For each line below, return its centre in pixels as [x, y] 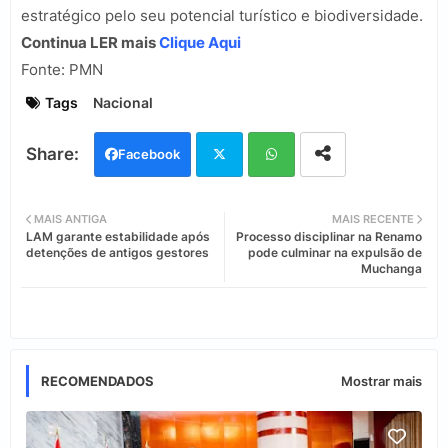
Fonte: [45, 70]
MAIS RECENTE [373, 219]
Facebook [149, 154]
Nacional [123, 103]
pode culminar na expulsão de [335, 253]
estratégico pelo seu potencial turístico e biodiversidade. [222, 16]
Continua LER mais [90, 43]
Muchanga [391, 269]
